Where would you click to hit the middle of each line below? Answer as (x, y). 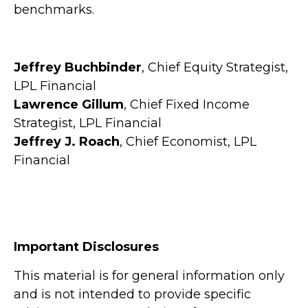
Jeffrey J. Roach (67, 141)
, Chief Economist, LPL (188, 141)
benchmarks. (54, 9)
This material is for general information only (149, 275)
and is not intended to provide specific (132, 294)
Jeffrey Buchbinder (78, 67)
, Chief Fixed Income (187, 104)
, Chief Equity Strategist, (215, 67)
